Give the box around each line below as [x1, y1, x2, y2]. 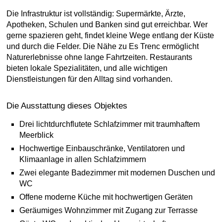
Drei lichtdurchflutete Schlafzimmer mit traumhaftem [19, 120, 200, 128]
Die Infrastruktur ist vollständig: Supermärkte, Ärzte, [6, 9, 185, 18]
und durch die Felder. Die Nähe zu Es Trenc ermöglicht [6, 42, 199, 51]
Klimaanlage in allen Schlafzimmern [19, 155, 146, 164]
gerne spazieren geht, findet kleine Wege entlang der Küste [6, 31, 214, 40]
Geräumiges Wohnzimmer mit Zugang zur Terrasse [19, 206, 198, 215]
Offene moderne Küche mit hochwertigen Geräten [19, 193, 193, 201]
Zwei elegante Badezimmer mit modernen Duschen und [19, 168, 215, 177]
